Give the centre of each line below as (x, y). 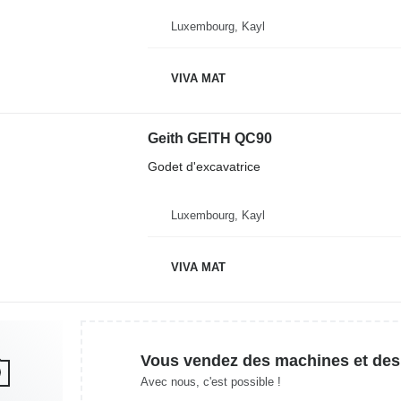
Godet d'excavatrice (204, 166)
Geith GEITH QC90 (209, 138)
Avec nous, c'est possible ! (210, 381)
